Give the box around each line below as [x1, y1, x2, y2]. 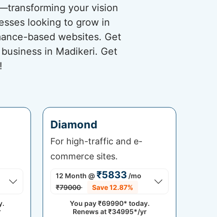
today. [127, 199, 150, 207]
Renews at [72, 207, 108, 216]
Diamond [50, 118, 97, 131]
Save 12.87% [92, 183, 133, 191]
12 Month [56, 171, 87, 180]
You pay [69, 199, 98, 207]
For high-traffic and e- [50, 136, 142, 146]
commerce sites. [50, 151, 118, 161]
